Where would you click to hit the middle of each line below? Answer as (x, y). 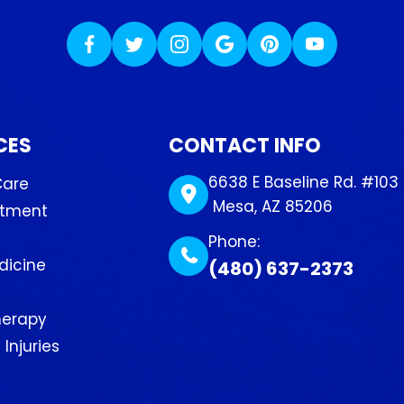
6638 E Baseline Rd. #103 (304, 182)
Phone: (234, 241)
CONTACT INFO (245, 145)
